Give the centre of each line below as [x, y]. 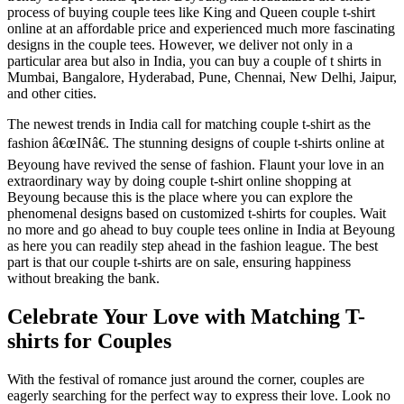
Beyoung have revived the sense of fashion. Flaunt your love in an [196, 165]
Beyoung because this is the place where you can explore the [180, 197]
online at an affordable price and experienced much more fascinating [201, 29]
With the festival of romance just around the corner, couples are [186, 380]
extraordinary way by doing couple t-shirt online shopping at [179, 181]
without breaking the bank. [83, 279]
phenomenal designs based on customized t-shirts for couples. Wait [197, 214]
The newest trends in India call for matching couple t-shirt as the [189, 124]
